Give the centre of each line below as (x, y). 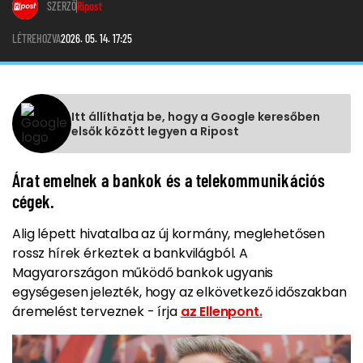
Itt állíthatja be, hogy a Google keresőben (196, 116)
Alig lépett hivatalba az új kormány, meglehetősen (169, 234)
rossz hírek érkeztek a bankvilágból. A (130, 253)
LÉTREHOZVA (36, 38)
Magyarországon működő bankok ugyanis (143, 273)
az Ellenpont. (221, 312)
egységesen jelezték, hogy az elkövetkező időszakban (179, 292)
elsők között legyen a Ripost (155, 131)
